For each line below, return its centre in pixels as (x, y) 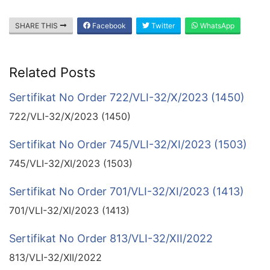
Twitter (162, 25)
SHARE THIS (37, 25)
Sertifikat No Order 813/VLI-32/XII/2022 (111, 238)
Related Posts (52, 72)
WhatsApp (216, 25)
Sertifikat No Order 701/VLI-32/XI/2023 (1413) (127, 191)
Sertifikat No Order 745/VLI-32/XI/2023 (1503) (128, 144)
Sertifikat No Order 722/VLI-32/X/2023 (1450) (127, 97)
